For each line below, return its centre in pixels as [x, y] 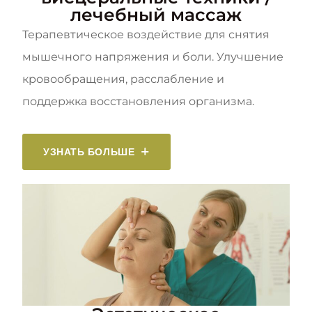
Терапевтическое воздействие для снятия [146, 35]
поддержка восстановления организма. [138, 102]
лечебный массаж [156, 15]
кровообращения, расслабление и [123, 79]
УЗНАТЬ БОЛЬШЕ [89, 152]
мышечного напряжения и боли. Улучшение [153, 57]
